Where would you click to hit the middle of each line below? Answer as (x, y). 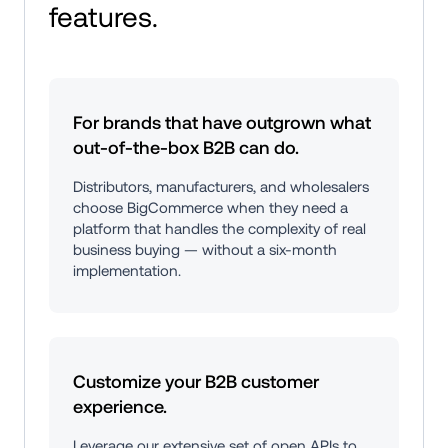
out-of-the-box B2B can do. (186, 148)
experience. (120, 407)
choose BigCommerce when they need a (210, 208)
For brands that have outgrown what (222, 123)
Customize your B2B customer (196, 382)
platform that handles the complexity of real (219, 229)
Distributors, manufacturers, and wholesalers (221, 187)
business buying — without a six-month (205, 250)
